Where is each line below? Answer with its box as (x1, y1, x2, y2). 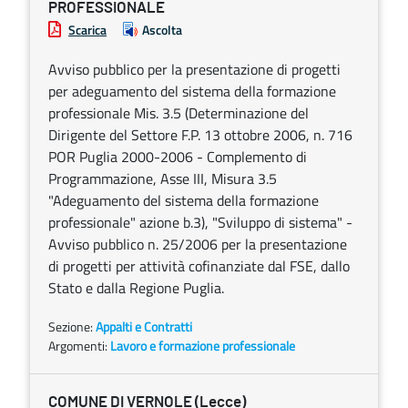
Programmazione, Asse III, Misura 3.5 (48, 168, 277, 189)
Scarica (68, 20, 107, 39)
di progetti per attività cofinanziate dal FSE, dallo (48, 255, 350, 277)
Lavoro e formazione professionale (110, 336, 295, 355)
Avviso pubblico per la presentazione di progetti (48, 58, 341, 80)
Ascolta (142, 20, 182, 39)
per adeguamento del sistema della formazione (48, 80, 336, 102)
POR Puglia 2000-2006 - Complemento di (48, 146, 307, 168)
